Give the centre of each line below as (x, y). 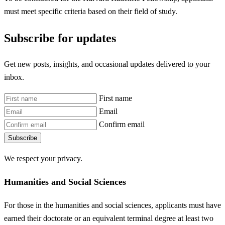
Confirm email (122, 124)
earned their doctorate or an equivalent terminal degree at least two (109, 218)
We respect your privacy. (43, 158)
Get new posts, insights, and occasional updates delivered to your (107, 64)
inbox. (14, 77)
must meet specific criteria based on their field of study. (91, 12)
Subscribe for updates (60, 38)
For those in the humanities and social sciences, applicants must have (113, 205)
